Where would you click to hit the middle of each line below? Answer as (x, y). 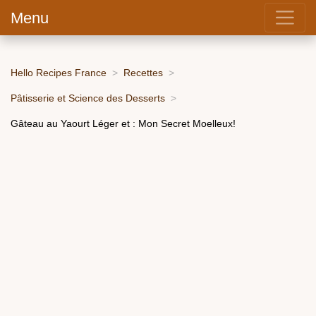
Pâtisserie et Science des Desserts (88, 98)
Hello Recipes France (59, 72)
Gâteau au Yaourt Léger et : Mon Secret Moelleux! (123, 123)
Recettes (143, 72)
